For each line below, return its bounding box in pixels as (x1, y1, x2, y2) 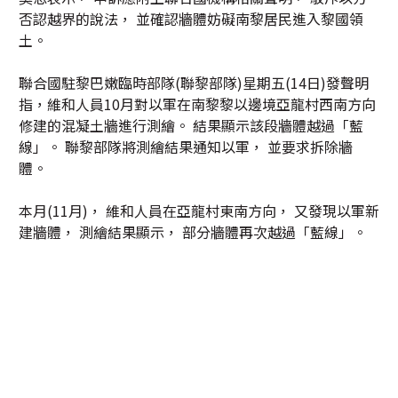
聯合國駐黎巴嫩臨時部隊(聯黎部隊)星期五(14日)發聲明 (19, 72, 369, 93)
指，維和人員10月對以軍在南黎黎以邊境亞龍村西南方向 (19, 93, 376, 115)
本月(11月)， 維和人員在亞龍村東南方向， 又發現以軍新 (19, 200, 379, 221)
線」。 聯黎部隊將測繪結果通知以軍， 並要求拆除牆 (19, 136, 353, 157)
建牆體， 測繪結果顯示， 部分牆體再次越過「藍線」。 (19, 221, 367, 243)
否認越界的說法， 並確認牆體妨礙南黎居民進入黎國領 (19, 8, 363, 29)
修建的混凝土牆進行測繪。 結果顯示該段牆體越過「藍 (19, 115, 363, 136)
